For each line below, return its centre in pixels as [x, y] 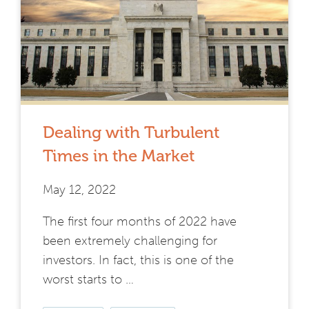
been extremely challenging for [130, 241]
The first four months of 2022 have [140, 222]
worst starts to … [88, 280]
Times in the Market [119, 156]
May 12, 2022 [79, 190]
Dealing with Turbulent [131, 132]
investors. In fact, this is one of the [138, 260]
